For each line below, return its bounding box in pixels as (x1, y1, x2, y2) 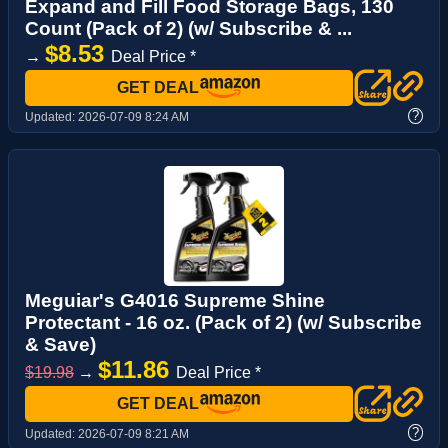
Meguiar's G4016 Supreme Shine (25, 290, 325, 312)
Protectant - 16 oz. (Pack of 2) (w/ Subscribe (25, 312, 422, 334)
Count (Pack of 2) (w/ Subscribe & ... (25, 17, 352, 39)
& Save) (25, 334, 96, 356)
